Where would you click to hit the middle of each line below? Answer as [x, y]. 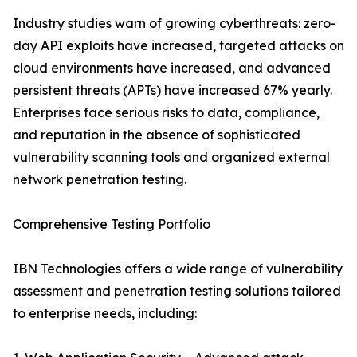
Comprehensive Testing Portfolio [112, 224]
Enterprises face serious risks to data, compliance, [166, 113]
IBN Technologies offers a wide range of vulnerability [178, 269]
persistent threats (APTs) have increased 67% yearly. [173, 90]
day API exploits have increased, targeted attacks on [178, 46]
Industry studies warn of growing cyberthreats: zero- [175, 24]
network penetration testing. [100, 180]
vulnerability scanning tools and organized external [171, 157]
